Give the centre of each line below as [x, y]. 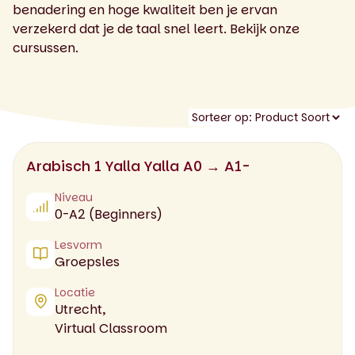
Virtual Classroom [111, 328]
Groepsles [87, 261]
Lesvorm [78, 244]
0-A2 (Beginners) [109, 214]
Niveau [74, 197]
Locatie [75, 292]
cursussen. [46, 48]
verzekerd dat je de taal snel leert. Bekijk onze [156, 29]
